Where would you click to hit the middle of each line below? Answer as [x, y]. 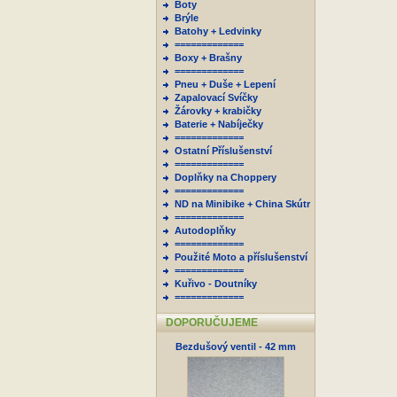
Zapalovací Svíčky [216, 97]
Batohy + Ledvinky [218, 31]
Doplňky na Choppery [226, 177]
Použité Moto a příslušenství [241, 257]
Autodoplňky [205, 230]
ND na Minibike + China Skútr [242, 204]
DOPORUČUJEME [212, 323]
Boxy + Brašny [208, 58]
